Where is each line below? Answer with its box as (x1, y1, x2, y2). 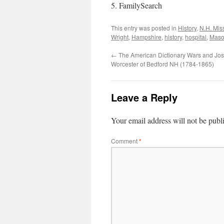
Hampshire (131, 32, 161, 41)
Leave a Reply (111, 90, 177, 104)
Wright (111, 32, 128, 41)
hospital (185, 32, 206, 41)
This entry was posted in (111, 23, 178, 32)
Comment (111, 136, 139, 145)
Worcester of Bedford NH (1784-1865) (111, 59, 214, 68)
